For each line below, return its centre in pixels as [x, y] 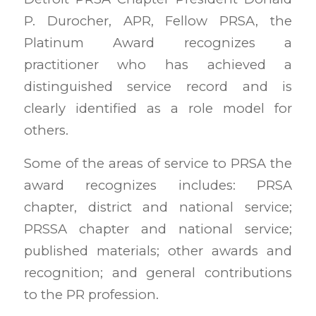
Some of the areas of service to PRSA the [158, 164]
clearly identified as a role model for [158, 109]
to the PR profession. [91, 295]
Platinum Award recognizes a [158, 43]
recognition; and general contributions [158, 273]
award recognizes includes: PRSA [158, 186]
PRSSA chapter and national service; [158, 229]
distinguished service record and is [158, 87]
